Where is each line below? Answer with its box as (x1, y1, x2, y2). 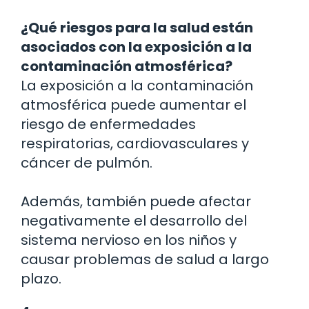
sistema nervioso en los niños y (21, 230, 237, 250)
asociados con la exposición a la (21, 37, 252, 57)
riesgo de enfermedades (21, 114, 196, 134)
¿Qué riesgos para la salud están (21, 18, 253, 38)
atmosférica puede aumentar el (21, 95, 246, 115)
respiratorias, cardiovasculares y (21, 134, 249, 154)
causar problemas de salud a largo (21, 250, 269, 270)
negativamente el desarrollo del (21, 211, 247, 231)
